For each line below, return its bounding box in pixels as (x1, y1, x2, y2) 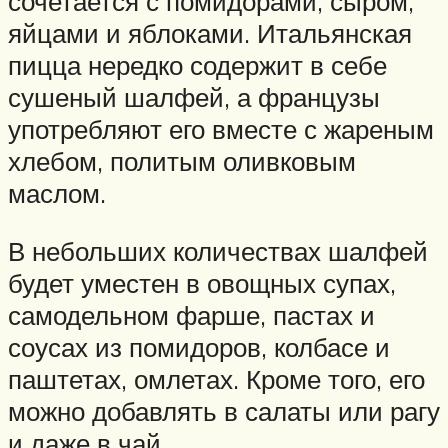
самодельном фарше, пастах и (8, 298, 375, 331)
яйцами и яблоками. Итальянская (8, 17, 412, 50)
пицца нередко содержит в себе (8, 49, 387, 82)
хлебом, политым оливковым (8, 145, 356, 178)
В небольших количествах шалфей (8, 234, 428, 267)
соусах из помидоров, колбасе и (8, 330, 390, 363)
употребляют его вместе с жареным (8, 113, 434, 146)
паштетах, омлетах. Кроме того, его (8, 362, 425, 395)
